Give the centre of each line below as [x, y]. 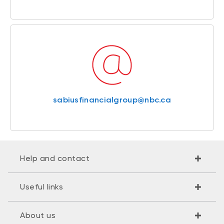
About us [38, 215]
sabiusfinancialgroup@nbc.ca [112, 100]
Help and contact [55, 158]
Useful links [41, 187]
